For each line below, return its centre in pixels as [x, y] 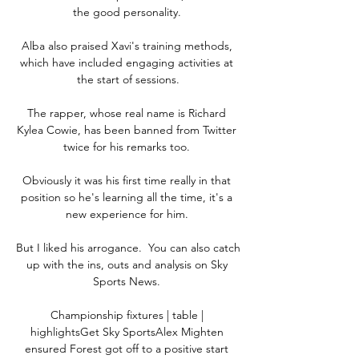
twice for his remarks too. [128, 146]
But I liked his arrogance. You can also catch [128, 247]
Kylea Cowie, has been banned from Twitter [127, 129]
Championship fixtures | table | [127, 315]
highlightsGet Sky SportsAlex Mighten [127, 331]
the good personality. [128, 12]
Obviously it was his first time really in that [127, 180]
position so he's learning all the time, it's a [127, 197]
